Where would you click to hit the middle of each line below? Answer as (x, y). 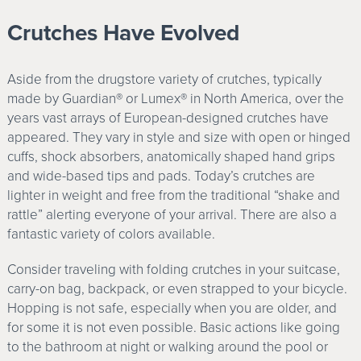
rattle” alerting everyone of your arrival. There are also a (172, 215)
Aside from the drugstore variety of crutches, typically (164, 80)
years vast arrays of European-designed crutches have (168, 118)
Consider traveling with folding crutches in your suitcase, (173, 270)
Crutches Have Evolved (123, 33)
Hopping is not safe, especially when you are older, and (172, 309)
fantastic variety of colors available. (111, 234)
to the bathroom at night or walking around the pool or (167, 347)
